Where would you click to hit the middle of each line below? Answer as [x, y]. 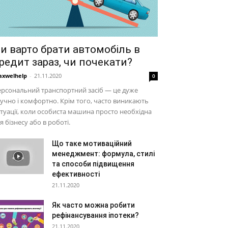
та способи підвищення [93, 164]
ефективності [76, 174]
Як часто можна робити [93, 205]
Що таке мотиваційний [92, 144]
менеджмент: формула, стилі [103, 154]
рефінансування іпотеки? [95, 215]
